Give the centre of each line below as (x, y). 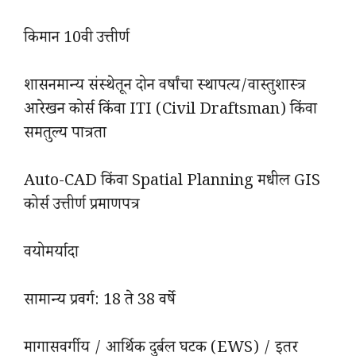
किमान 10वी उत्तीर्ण (77, 40)
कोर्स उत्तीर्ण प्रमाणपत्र (82, 207)
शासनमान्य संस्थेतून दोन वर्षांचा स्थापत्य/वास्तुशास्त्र (165, 88)
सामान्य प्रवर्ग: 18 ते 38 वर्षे (100, 302)
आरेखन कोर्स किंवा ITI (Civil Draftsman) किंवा (170, 112)
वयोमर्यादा (51, 255)
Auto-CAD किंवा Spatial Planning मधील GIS (172, 183)
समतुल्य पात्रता (65, 135)
